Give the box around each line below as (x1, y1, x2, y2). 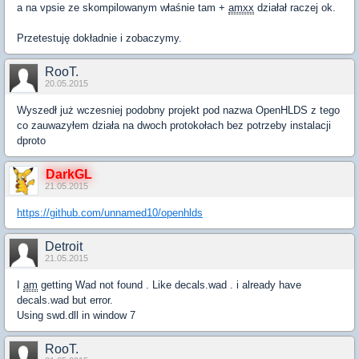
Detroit (45, 240, 83, 254)
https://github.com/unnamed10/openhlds (17, 207, 203, 220)
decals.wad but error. (17, 294, 116, 307)
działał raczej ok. (254, 2, 336, 14)
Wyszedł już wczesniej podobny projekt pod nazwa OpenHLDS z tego (17, 104, 340, 117)
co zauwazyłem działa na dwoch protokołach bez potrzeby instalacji (17, 119, 331, 132)
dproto (17, 135, 46, 147)
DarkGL (46, 167, 92, 182)
